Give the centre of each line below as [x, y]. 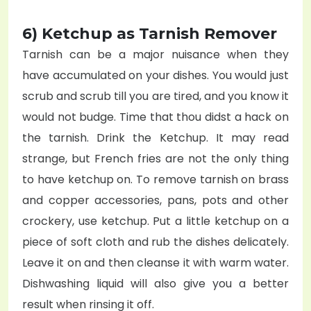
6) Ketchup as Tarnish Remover [150, 33]
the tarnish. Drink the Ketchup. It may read [155, 137]
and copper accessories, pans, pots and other [155, 200]
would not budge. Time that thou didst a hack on [155, 117]
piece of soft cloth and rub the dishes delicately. [155, 242]
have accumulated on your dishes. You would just [155, 75]
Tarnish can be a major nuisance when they [155, 54]
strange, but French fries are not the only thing [155, 158]
